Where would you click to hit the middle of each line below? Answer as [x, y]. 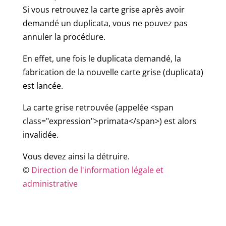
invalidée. [40, 135]
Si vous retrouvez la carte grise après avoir [103, 10]
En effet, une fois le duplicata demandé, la [102, 59]
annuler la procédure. [64, 37]
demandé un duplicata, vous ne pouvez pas [105, 23]
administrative [50, 184]
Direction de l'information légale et [97, 170]
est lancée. [43, 86]
